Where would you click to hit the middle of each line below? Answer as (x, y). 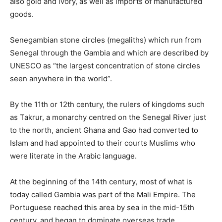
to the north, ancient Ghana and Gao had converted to (104, 130)
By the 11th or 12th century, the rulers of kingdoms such (107, 104)
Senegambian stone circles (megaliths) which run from (106, 40)
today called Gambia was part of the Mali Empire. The (103, 194)
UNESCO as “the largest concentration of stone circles (105, 66)
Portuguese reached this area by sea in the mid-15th (102, 207)
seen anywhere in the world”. (61, 79)
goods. (22, 14)
